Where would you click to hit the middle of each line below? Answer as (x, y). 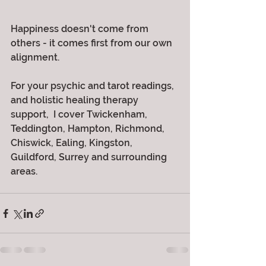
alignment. (35, 58)
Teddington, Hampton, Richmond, (89, 129)
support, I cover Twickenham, (80, 115)
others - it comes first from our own (93, 43)
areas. (24, 172)
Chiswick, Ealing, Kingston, (73, 143)
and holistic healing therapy (76, 100)
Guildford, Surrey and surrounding (90, 157)
